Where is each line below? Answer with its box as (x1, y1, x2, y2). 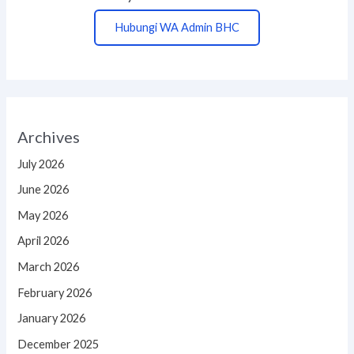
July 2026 (17, 156, 65, 171)
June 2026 (17, 183, 70, 197)
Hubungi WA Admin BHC (115, 20, 239, 34)
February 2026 (17, 285, 92, 299)
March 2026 (17, 260, 80, 274)
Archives (17, 126, 81, 146)
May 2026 (17, 208, 69, 222)
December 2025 (17, 337, 100, 351)
